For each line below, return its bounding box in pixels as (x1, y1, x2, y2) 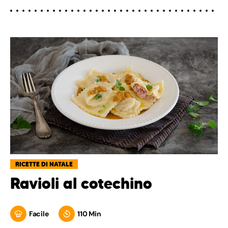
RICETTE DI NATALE (15, 160, 73, 168)
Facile (29, 209, 49, 218)
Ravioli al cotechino (10, 174, 152, 193)
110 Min (77, 209, 101, 218)
